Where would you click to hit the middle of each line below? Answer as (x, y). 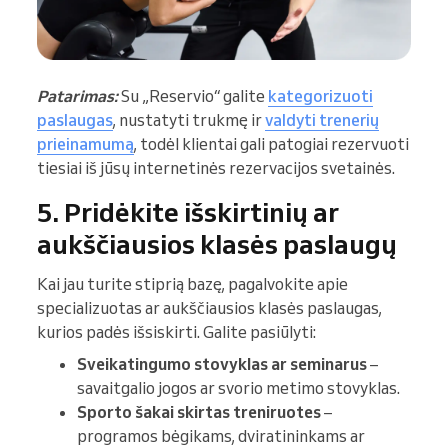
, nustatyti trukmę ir (189, 119)
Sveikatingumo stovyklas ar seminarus (222, 363)
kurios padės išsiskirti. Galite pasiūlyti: (176, 331)
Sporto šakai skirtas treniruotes (199, 411)
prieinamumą (85, 143)
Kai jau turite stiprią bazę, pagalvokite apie (192, 283)
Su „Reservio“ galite (193, 95)
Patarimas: (77, 95)
